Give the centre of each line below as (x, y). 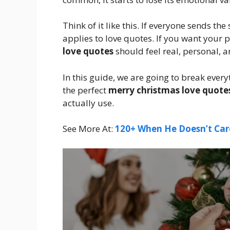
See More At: (89, 129)
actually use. (88, 103)
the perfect (85, 90)
